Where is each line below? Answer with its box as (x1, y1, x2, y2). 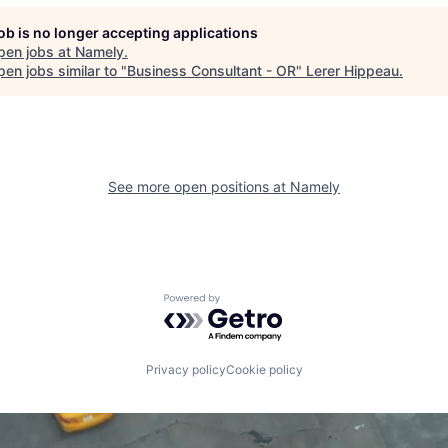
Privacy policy (145, 362, 226, 378)
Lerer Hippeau (306, 61, 399, 79)
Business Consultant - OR (127, 61, 296, 79)
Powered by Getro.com (163, 292, 339, 313)
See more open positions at (108, 177, 290, 195)
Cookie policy (225, 362, 303, 378)
